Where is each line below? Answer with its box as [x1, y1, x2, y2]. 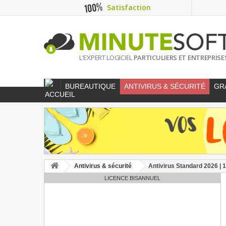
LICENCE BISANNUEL [104, 175, 161, 182]
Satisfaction [106, 3, 151, 12]
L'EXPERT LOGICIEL [79, 53, 134, 63]
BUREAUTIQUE [65, 82, 116, 91]
